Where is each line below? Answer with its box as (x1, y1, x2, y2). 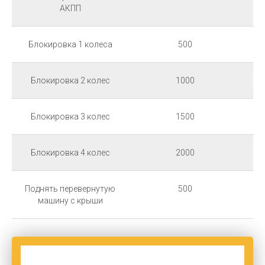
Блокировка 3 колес (30, 111, 110, 121)
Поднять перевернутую (25, 183, 115, 193)
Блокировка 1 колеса (28, 39, 112, 49)
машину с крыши (37, 195, 103, 205)
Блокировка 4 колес (30, 147, 110, 157)
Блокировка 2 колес (30, 75, 110, 85)
